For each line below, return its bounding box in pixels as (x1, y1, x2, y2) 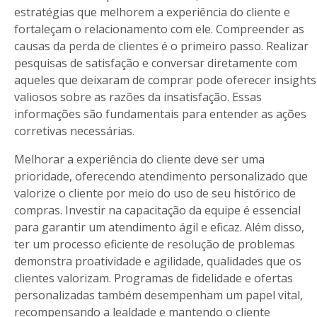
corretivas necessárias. (14, 123, 134, 139)
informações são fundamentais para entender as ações (14, 106, 306, 122)
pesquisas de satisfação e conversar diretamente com (14, 55, 297, 71)
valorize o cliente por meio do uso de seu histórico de (14, 185, 296, 201)
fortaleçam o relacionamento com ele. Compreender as (14, 21, 304, 37)
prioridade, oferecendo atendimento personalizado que (14, 168, 308, 184)
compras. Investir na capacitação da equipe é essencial (14, 202, 301, 218)
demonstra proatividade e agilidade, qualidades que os (14, 253, 301, 269)
